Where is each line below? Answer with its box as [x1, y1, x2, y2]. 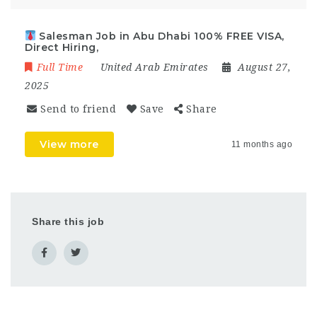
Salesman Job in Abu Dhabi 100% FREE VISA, [35, 29, 284, 42]
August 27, [238, 61, 291, 73]
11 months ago [231, 139, 292, 149]
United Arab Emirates [100, 61, 209, 73]
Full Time [36, 61, 83, 73]
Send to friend [40, 103, 116, 115]
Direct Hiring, [25, 40, 98, 54]
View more [40, 137, 99, 151]
